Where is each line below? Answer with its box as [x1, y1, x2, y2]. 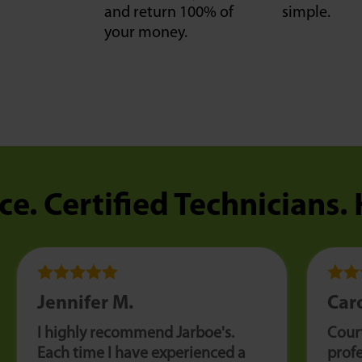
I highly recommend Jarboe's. [37, 326, 235, 342]
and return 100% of [103, 5, 234, 21]
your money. [103, 25, 187, 41]
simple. [282, 5, 331, 21]
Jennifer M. [37, 294, 134, 314]
